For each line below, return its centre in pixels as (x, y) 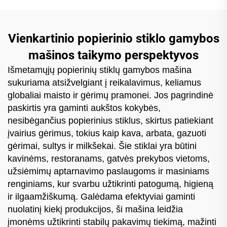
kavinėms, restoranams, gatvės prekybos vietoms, (109, 158)
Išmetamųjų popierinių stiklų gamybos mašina (100, 70)
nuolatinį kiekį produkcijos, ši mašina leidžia (95, 209)
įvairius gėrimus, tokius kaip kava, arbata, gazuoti (107, 133)
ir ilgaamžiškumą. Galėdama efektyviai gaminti (101, 196)
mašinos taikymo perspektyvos (113, 55)
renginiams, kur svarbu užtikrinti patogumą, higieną (110, 184)
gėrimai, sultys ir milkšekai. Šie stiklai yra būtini (102, 146)
